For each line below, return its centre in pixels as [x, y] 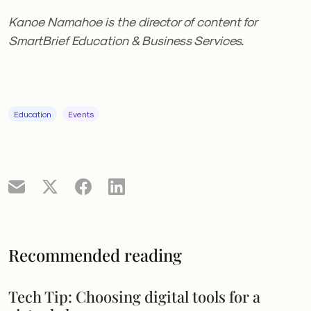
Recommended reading [95, 255]
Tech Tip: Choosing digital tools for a [134, 296]
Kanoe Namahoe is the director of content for [133, 22]
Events [81, 114]
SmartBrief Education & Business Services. [126, 40]
